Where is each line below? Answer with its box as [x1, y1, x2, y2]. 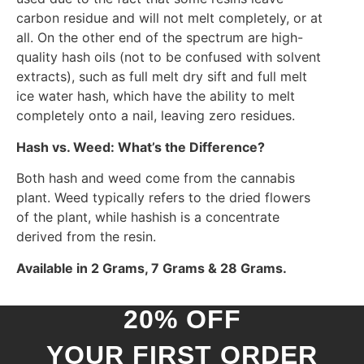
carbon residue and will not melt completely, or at [16, 10, 323, 27]
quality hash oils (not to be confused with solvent [16, 49, 321, 66]
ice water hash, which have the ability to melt [16, 88, 295, 105]
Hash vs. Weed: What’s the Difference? [16, 138, 265, 155]
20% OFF [123, 304, 241, 334]
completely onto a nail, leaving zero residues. [16, 107, 295, 124]
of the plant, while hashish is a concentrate [16, 209, 279, 226]
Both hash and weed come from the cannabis [16, 170, 295, 187]
